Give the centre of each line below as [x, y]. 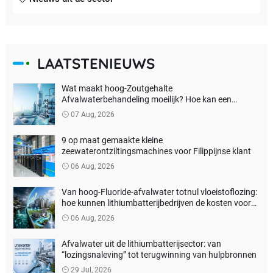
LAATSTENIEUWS [96, 63]
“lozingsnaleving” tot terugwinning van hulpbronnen [159, 254]
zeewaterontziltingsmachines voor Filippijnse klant [156, 151]
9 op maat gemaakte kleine [112, 140]
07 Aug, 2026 [91, 114]
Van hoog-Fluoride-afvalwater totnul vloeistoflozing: [159, 192]
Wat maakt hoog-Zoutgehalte [117, 88]
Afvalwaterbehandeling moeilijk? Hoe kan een [146, 99]
